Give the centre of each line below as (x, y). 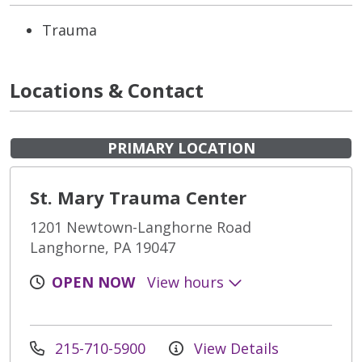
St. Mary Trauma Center (138, 198)
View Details (234, 349)
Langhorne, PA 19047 (103, 248)
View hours (187, 282)
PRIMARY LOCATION (181, 148)
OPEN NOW (93, 282)
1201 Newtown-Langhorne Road (141, 227)
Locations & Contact (107, 90)
